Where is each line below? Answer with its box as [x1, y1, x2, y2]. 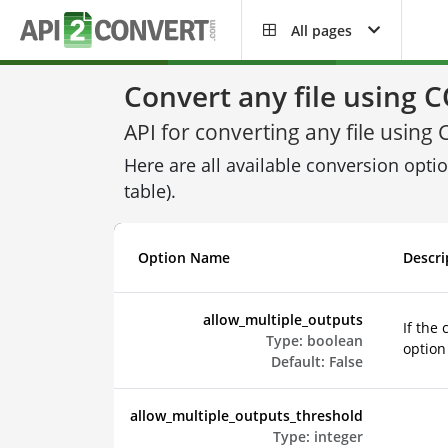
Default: [270, 351, 325, 371]
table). [124, 179, 176, 203]
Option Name [137, 247, 230, 267]
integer [313, 426, 363, 446]
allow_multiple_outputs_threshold [129, 405, 363, 425]
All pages [290, 20, 352, 40]
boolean [306, 330, 363, 350]
